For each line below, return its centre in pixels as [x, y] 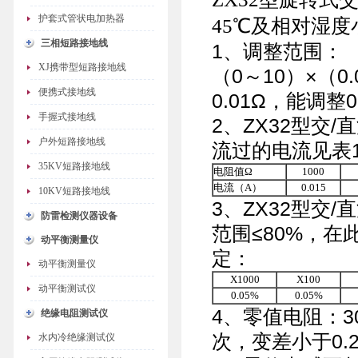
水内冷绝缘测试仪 [77, 337]
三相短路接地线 [74, 43]
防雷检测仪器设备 [79, 216]
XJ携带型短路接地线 [82, 67]
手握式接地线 [67, 117]
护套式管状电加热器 [82, 18]
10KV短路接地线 [74, 191]
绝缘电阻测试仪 [74, 313]
